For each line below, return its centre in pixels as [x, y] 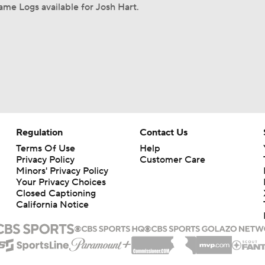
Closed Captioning [56, 193]
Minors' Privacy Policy [62, 171]
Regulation [39, 132]
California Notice [52, 205]
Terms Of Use [45, 148]
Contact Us [163, 132]
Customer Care [172, 160]
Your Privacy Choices [61, 182]
